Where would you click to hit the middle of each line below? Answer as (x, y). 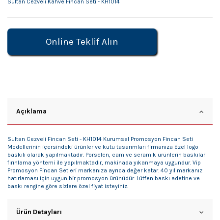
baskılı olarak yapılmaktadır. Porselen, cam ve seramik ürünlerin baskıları (107, 155)
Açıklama (31, 111)
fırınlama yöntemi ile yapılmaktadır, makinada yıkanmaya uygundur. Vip (104, 163)
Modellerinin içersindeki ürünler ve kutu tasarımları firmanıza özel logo (103, 147)
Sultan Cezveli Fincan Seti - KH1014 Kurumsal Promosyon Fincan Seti (100, 139)
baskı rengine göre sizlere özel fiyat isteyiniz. (68, 186)
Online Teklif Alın (82, 42)
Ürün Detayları (39, 212)
